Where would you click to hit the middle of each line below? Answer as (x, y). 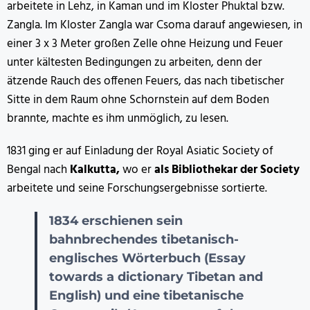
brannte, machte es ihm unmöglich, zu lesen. (118, 118)
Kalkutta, (95, 170)
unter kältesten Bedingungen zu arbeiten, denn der (135, 62)
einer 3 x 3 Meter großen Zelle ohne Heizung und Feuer (145, 44)
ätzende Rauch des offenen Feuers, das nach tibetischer (146, 81)
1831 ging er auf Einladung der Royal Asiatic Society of (140, 151)
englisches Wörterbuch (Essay (147, 258)
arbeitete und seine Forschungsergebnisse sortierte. (137, 188)
